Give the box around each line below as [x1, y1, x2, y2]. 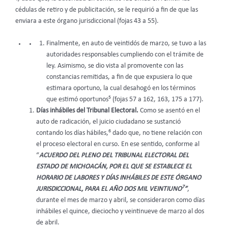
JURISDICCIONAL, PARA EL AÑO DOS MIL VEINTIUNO [36, 186, 182, 193]
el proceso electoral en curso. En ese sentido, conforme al [36, 141, 199, 148]
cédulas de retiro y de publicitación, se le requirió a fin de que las [15, 7, 198, 14]
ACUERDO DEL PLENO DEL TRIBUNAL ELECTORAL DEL [39, 152, 189, 159]
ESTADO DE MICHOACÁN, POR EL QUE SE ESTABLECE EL [36, 163, 192, 170]
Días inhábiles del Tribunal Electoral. [36, 107, 140, 115]
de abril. [36, 219, 60, 226]
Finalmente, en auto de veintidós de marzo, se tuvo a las [46, 40, 207, 47]
